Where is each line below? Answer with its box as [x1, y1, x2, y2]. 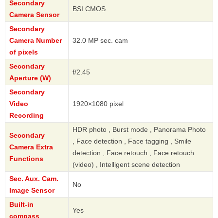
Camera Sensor [9, 11, 59, 19]
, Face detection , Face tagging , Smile [73, 137, 191, 145]
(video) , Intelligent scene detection [73, 161, 180, 169]
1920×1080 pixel [73, 100, 124, 108]
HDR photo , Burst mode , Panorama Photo [73, 126, 206, 134]
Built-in [9, 200, 34, 209]
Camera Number [9, 36, 62, 45]
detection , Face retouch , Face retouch [73, 149, 194, 157]
